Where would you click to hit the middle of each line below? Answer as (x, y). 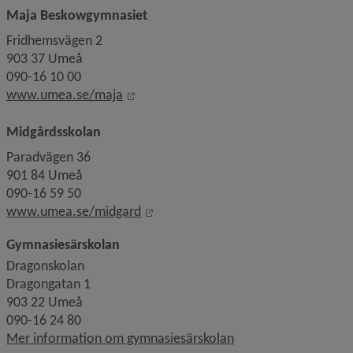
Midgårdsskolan (54, 132)
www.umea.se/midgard (74, 211)
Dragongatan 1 (48, 284)
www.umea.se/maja (65, 95)
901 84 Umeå (45, 175)
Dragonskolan (45, 266)
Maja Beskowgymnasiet (77, 15)
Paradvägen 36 (48, 157)
